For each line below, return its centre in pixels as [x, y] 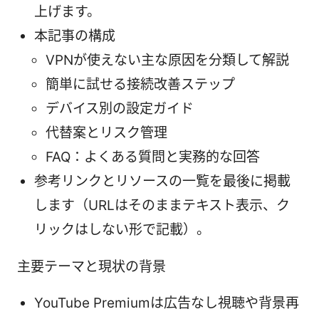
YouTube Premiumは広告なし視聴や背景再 [167, 303]
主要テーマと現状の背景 [91, 266]
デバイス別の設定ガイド [120, 108]
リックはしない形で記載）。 [122, 229]
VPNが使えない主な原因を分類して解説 [167, 60]
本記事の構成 [75, 36]
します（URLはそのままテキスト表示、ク [162, 205]
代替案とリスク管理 [106, 132]
